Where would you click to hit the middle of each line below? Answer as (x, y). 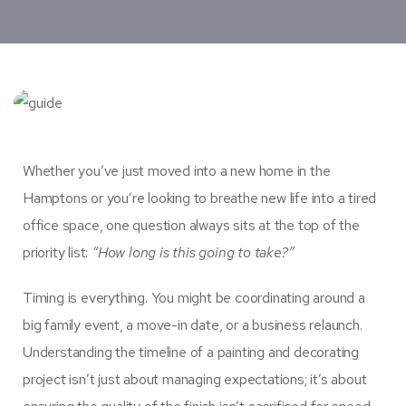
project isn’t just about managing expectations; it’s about (195, 380)
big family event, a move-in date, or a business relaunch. (193, 325)
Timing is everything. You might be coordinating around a (194, 298)
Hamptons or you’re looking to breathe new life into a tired (200, 198)
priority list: (57, 253)
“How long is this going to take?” (193, 253)
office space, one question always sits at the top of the (191, 226)
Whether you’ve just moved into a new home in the (177, 171)
